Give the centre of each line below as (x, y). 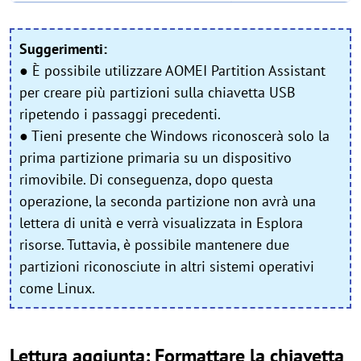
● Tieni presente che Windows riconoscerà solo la (174, 136)
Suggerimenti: (63, 49)
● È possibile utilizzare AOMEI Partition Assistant (172, 71)
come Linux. (57, 288)
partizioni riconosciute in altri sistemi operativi (167, 267)
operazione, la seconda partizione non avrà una (168, 201)
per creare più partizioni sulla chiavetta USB (158, 93)
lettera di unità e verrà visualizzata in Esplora (161, 223)
